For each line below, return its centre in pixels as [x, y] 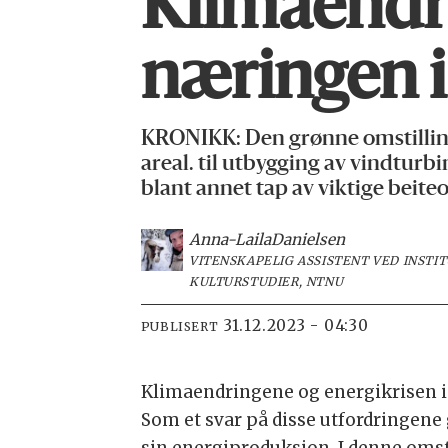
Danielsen [307, 239]
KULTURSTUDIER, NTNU [266, 281]
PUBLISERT [179, 327]
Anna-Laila [229, 239]
